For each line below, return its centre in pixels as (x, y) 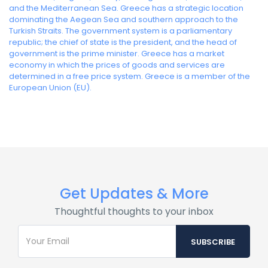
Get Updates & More (134, 194)
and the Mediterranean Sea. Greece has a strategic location (126, 8)
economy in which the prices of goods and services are (117, 65)
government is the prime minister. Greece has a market (117, 54)
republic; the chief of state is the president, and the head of (123, 42)
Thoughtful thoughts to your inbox (134, 211)
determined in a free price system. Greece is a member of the (130, 76)
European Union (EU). (50, 88)
